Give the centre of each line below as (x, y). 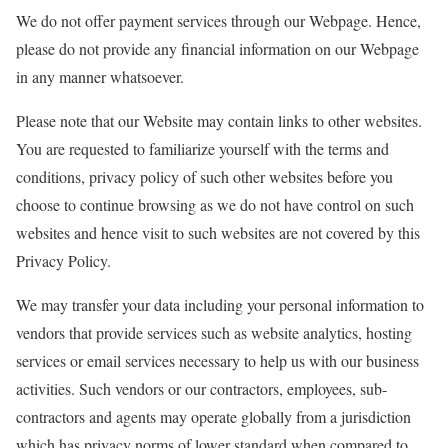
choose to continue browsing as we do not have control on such (215, 204)
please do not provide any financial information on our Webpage (217, 48)
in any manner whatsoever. (100, 76)
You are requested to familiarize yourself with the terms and (202, 148)
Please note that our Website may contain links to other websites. (219, 120)
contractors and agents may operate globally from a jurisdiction (213, 416)
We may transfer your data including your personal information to (220, 304)
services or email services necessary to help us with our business (217, 360)
